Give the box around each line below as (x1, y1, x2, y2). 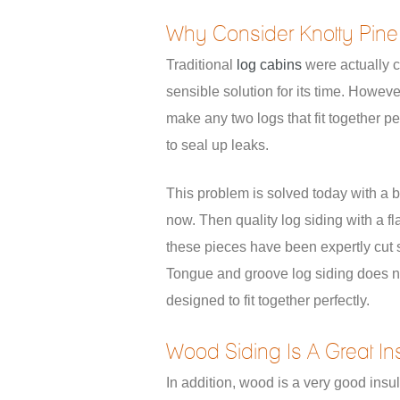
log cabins (237, 57, 302, 72)
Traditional (166, 57, 237, 72)
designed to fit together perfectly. (166, 293, 370, 308)
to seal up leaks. (166, 137, 269, 153)
